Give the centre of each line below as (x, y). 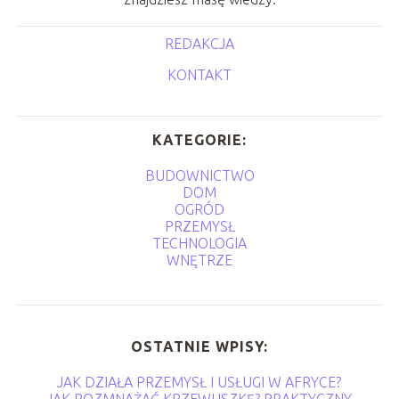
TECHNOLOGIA (199, 244)
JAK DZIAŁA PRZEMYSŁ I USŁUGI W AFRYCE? (199, 383)
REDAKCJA (199, 44)
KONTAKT (199, 75)
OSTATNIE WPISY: (199, 347)
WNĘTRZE (199, 261)
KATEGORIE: (199, 140)
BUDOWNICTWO (199, 176)
